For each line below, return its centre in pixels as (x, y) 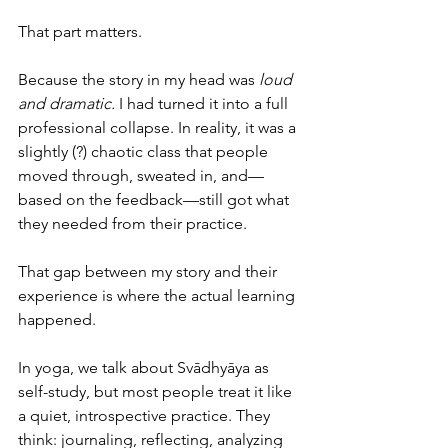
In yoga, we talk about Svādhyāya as (145, 368)
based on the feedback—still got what (155, 200)
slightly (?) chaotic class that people (145, 152)
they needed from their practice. (132, 224)
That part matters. (80, 32)
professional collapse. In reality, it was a (159, 128)
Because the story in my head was (138, 80)
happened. (57, 320)
